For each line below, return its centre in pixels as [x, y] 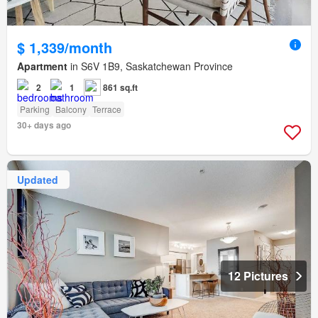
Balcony [71, 109]
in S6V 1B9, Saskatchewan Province [150, 66]
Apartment [42, 66]
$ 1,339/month [65, 48]
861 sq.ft [120, 88]
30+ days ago [44, 125]
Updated [38, 179]
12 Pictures [258, 276]
